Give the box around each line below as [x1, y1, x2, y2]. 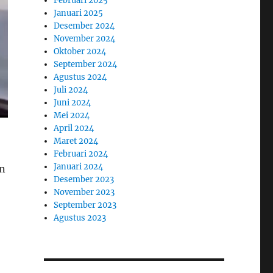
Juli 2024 [54, 85, 88, 96]
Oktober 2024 [54, 46, 107, 57]
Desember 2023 [54, 174, 115, 185]
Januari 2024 [54, 161, 104, 172]
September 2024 [54, 59, 118, 70]
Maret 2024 [54, 136, 99, 147]
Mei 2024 [54, 110, 90, 121]
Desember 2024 [54, 21, 115, 32]
